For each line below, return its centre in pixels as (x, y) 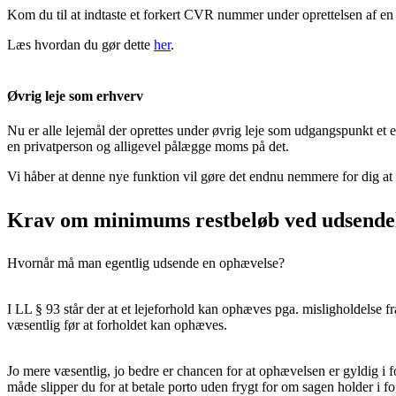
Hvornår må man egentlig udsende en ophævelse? (146, 263)
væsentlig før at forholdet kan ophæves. (117, 325)
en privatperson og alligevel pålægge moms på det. (148, 146)
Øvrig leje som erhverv (75, 95)
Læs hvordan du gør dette (80, 45)
